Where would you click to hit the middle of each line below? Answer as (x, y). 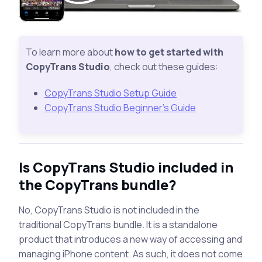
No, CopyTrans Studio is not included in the (109, 210)
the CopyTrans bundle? (98, 185)
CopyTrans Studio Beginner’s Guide (120, 107)
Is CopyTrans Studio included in (126, 167)
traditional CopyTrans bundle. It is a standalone (118, 224)
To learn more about (70, 52)
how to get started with (169, 52)
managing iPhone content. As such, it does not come (131, 254)
